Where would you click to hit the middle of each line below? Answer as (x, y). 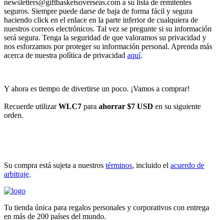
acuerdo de (187, 165)
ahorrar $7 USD (126, 106)
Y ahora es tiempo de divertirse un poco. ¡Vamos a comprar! (97, 88)
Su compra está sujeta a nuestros (55, 165)
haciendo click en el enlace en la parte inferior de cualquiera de (101, 20)
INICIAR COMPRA (37, 148)
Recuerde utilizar (31, 106)
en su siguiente (177, 106)
